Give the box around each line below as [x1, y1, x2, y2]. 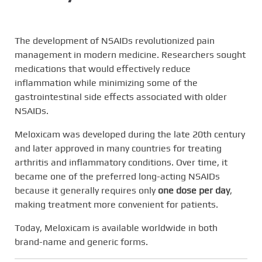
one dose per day [158, 185, 230, 196]
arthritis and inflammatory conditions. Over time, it [15, 157, 227, 168]
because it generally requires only [15, 185, 158, 196]
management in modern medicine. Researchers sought [15, 49, 246, 61]
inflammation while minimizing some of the [15, 77, 198, 89]
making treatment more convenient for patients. [15, 199, 218, 211]
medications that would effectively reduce [15, 63, 191, 75]
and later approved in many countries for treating [15, 143, 222, 154]
